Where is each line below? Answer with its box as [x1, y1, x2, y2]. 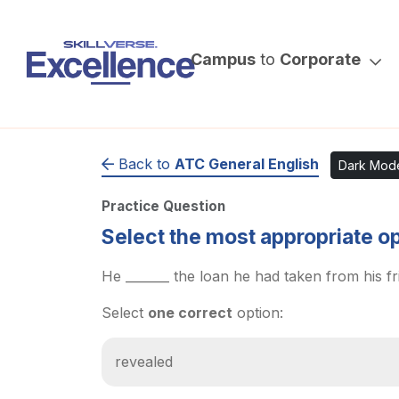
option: [232, 304, 283, 322]
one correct [148, 304, 232, 322]
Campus [191, 50, 256, 69]
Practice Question [102, 198, 225, 215]
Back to [114, 154, 175, 173]
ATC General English [175, 154, 319, 173]
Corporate [280, 50, 362, 69]
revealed [115, 353, 173, 370]
